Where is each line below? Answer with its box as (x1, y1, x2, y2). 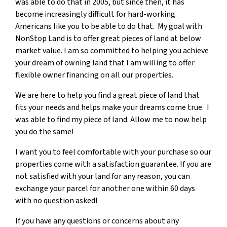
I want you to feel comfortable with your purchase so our (15, 146, 211, 158)
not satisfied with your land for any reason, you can (15, 170, 190, 182)
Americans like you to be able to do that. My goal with (15, 20, 202, 32)
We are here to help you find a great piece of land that (15, 89, 200, 101)
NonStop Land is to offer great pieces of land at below (15, 32, 201, 44)
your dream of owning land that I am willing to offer (15, 57, 195, 68)
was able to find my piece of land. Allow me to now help (15, 113, 207, 125)
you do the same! (15, 126, 73, 137)
